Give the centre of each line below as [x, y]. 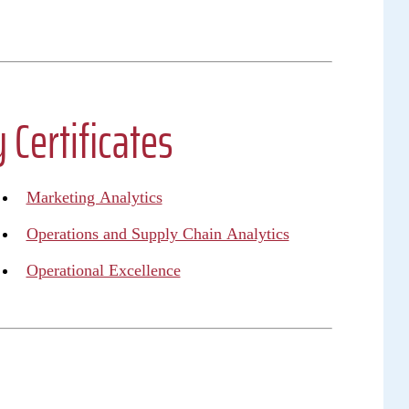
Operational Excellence [103, 270]
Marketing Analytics [94, 197]
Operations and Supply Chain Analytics [157, 234]
